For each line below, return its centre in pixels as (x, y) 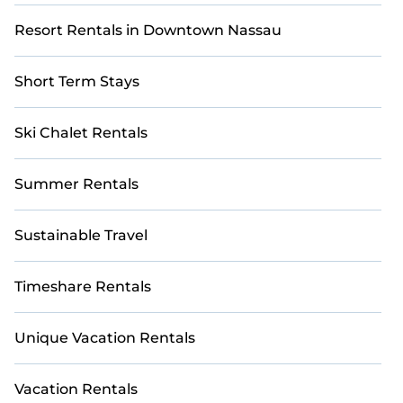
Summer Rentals (76, 184)
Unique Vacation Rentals (105, 338)
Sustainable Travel (81, 235)
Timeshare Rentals (83, 287)
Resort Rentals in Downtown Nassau (148, 30)
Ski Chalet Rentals (81, 133)
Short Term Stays (77, 81)
